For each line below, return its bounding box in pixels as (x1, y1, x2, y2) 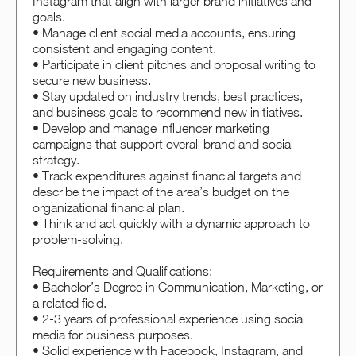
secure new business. (33, 72, 151, 87)
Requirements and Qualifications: (33, 263, 212, 278)
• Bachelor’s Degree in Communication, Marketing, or (33, 279, 323, 294)
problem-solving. (33, 231, 123, 246)
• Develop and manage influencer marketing (33, 120, 269, 135)
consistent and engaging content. (33, 41, 216, 56)
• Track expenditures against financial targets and (33, 168, 301, 183)
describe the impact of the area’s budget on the (33, 184, 289, 199)
